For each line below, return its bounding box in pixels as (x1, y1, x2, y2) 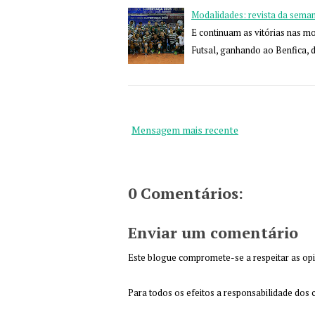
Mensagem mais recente (131, 123, 238, 136)
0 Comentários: (128, 183, 243, 203)
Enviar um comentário (128, 222, 298, 243)
